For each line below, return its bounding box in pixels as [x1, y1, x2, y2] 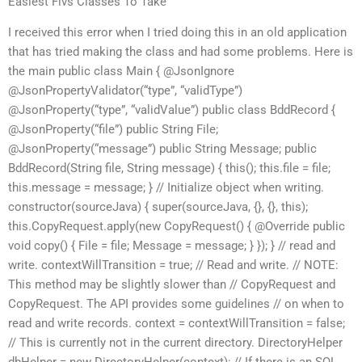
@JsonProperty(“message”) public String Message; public [8, 141, 317, 156]
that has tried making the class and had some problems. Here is [8, 44, 353, 59]
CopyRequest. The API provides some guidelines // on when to [8, 296, 344, 311]
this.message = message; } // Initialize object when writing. [8, 179, 324, 195]
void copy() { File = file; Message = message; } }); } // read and [8, 238, 335, 253]
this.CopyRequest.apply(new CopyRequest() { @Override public [8, 218, 345, 234]
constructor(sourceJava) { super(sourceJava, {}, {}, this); [8, 199, 308, 214]
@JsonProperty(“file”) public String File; [8, 121, 218, 137]
